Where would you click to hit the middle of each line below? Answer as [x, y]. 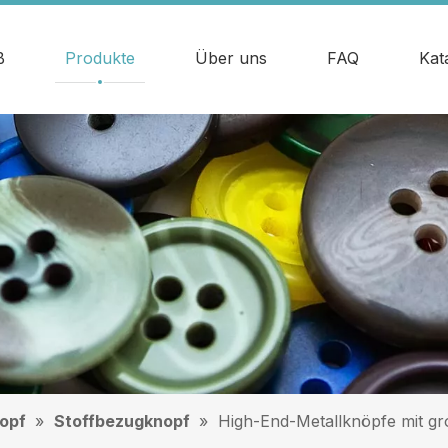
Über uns [230, 58]
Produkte [99, 58]
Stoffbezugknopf [122, 421]
